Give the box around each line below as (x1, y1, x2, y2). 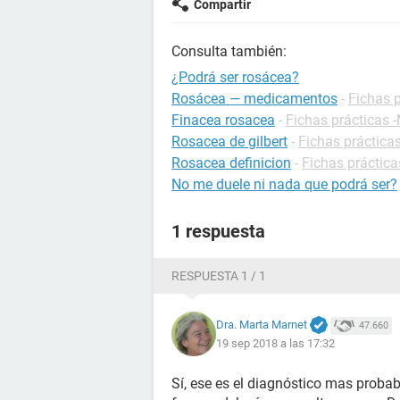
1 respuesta (171, 221, 265, 242)
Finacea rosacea (171, 112, 275, 129)
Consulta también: (171, 43, 287, 60)
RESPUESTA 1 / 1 (171, 269, 266, 283)
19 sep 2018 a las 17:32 (216, 337, 335, 351)
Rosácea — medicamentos (171, 90, 337, 107)
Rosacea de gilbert (171, 133, 287, 150)
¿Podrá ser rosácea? (171, 69, 299, 86)
